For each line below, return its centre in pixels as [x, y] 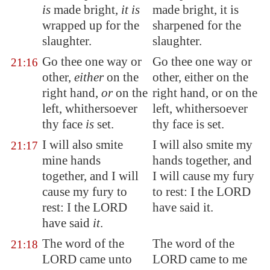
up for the [113, 25]
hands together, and [202, 160]
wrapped [64, 25]
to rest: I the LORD [202, 192]
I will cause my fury [203, 176]
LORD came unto [87, 259]
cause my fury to [85, 192]
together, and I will [90, 176]
